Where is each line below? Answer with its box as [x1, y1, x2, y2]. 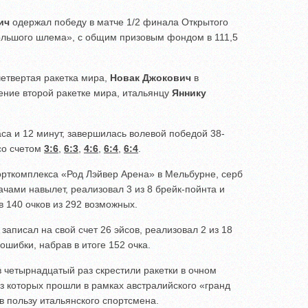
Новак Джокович [110, 71, 191, 83]
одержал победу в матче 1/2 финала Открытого [10, 16, 228, 27]
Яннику [172, 87, 206, 98]
